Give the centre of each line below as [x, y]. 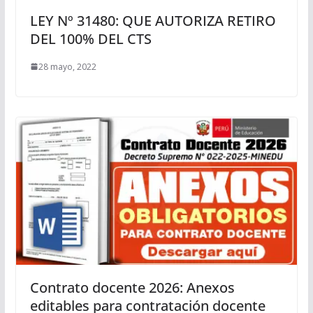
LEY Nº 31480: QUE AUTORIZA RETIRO [153, 20]
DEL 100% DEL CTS [90, 38]
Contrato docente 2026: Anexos [132, 288]
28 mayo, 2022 [67, 66]
